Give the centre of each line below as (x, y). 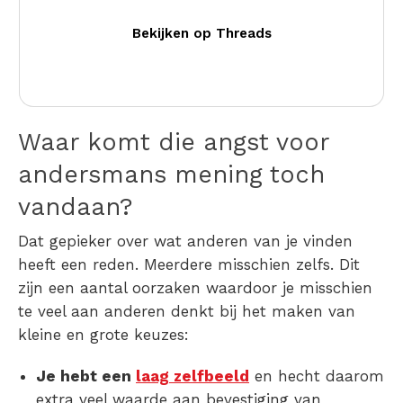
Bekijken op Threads (201, 34)
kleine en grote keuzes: (103, 335)
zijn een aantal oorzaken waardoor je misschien (195, 288)
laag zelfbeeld (193, 376)
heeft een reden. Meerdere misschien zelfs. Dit (189, 265)
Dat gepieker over (86, 242)
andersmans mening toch (171, 175)
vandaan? (76, 207)
